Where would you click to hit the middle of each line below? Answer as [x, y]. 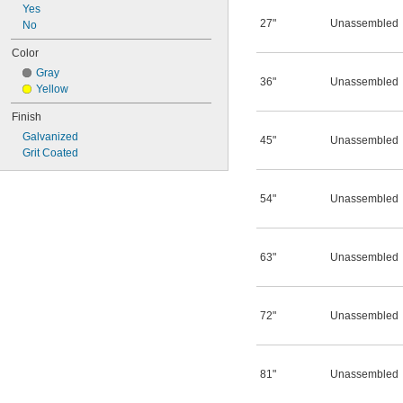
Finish [27, 117]
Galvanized [50, 137]
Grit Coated [50, 153]
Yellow [52, 89]
